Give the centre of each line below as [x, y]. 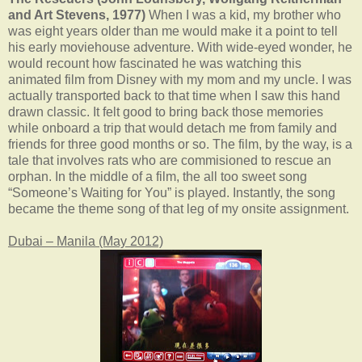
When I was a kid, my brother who [243, 15]
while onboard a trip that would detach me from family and [173, 128]
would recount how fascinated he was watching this [155, 63]
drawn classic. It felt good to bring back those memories [166, 112]
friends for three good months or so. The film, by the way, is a [180, 144]
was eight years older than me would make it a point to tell [173, 31]
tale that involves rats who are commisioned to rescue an [170, 160]
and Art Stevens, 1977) [77, 15]
